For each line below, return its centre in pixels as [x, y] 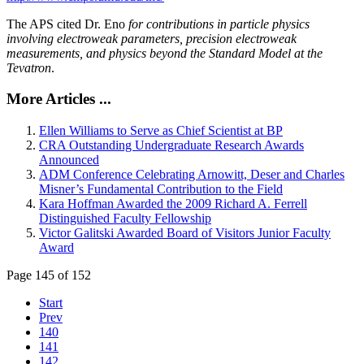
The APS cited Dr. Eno [67, 24]
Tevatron [29, 67]
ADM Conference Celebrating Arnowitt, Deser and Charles [192, 175]
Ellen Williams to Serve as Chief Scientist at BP [161, 131]
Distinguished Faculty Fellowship [125, 219]
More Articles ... [59, 99]
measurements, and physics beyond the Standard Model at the [165, 53]
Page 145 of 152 [49, 275]
